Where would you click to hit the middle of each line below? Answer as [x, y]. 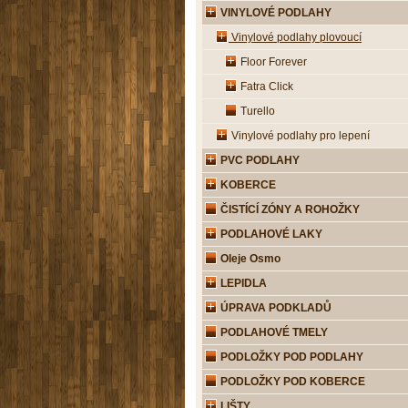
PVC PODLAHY [259, 160]
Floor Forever [272, 62]
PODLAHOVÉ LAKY [270, 234]
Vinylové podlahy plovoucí [295, 37]
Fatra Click [265, 87]
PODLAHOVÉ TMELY [273, 332]
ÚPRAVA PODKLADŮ [275, 308]
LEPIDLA [242, 283]
